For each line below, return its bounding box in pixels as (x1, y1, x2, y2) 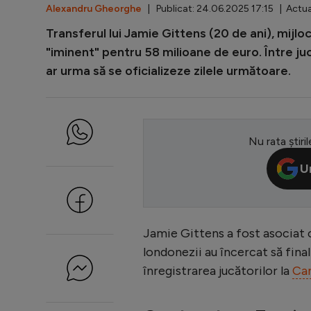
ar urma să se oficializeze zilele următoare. (46, 62, 291, 78)
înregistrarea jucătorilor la (143, 262, 292, 278)
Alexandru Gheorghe (46, 2, 142, 15)
